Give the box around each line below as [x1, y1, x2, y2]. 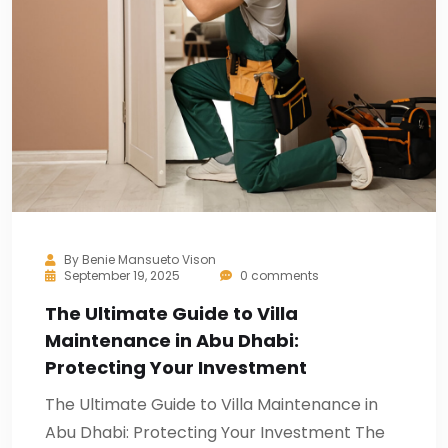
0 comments [237, 267, 319, 284]
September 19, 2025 [64, 267, 180, 284]
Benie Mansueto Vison [82, 251, 216, 268]
